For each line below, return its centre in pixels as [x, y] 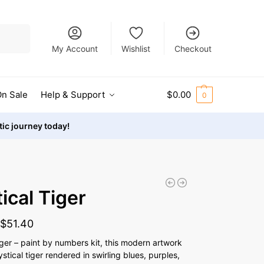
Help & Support [72, 95]
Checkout [193, 48]
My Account [75, 48]
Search [15, 29]
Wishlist [136, 48]
